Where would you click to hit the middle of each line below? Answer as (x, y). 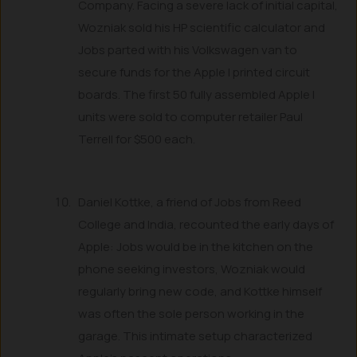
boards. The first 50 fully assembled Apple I (197, 95)
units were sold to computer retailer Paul (191, 117)
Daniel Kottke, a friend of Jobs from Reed (190, 202)
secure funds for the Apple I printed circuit (194, 73)
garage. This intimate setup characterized (196, 335)
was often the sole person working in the (192, 313)
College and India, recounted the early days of (206, 224)
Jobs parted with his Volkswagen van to (188, 50)
